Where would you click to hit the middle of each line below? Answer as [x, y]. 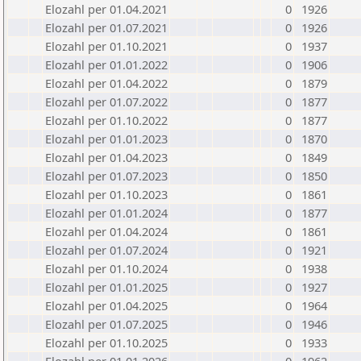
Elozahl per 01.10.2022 [106, 120]
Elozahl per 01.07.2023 [106, 176]
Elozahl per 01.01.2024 [106, 213]
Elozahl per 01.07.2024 [106, 250]
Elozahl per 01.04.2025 [106, 305]
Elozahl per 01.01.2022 [106, 64]
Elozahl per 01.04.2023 [106, 157]
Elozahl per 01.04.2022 [106, 83]
